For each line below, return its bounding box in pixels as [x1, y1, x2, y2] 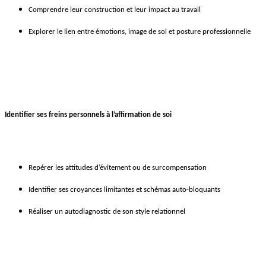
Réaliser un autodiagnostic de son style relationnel [28, 208, 185, 216]
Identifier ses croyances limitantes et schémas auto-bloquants [28, 186, 220, 194]
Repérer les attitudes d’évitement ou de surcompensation [28, 164, 207, 172]
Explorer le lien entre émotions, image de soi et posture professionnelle [28, 28, 251, 36]
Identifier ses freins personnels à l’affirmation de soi [5, 111, 172, 119]
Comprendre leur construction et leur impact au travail [28, 6, 201, 14]
